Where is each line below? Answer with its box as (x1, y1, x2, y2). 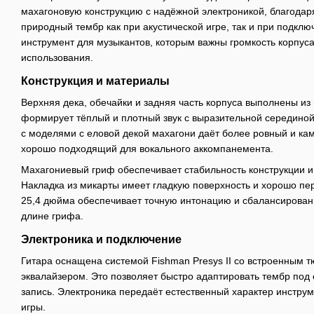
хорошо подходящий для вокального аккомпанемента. (21, 142, 273, 154)
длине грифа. (21, 210, 83, 221)
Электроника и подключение (21, 233, 182, 245)
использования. (21, 51, 93, 63)
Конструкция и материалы (21, 74, 170, 87)
